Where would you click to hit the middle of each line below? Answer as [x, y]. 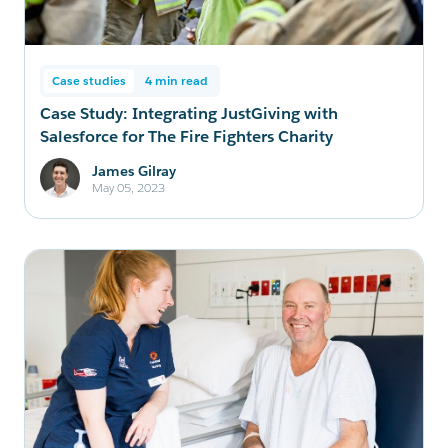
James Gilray [134, 170]
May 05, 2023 [128, 187]
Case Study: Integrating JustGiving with [189, 113]
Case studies [89, 80]
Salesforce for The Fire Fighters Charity [186, 136]
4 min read [176, 80]
